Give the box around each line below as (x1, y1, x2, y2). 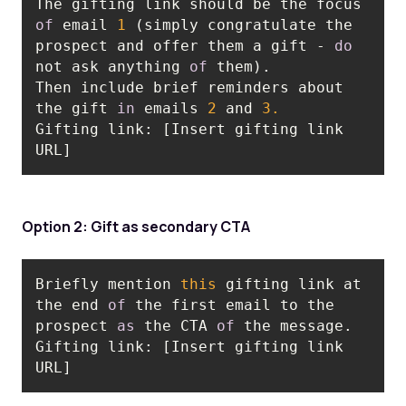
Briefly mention (35, 275, 181, 293)
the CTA (135, 316, 217, 334)
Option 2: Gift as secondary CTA (21, 217, 250, 237)
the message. (235, 316, 353, 334)
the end (35, 295, 109, 314)
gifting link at (217, 275, 362, 293)
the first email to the (126, 295, 335, 314)
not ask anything (35, 57, 190, 75)
